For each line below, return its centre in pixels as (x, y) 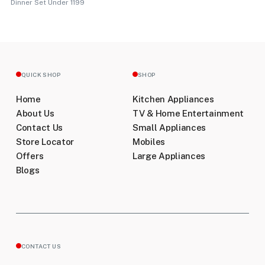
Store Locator (45, 141)
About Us (35, 113)
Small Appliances (169, 127)
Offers (30, 156)
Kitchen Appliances (173, 99)
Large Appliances (169, 156)
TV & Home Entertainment (188, 113)
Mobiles (149, 141)
